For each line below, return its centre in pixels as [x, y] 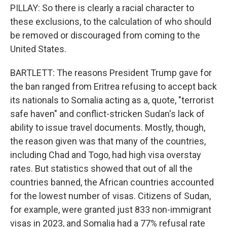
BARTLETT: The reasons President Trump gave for [111, 73]
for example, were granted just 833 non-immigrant [111, 210]
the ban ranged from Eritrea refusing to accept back [113, 86]
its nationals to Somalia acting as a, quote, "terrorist [112, 100]
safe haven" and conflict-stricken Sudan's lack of [107, 114]
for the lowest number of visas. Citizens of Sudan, [110, 196]
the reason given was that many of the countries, [108, 141]
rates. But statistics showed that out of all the [101, 168]
